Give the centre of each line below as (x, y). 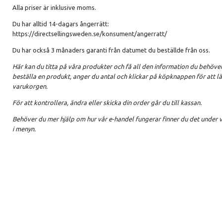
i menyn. (24, 129)
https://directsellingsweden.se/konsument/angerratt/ (90, 34)
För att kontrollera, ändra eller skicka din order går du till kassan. (107, 103)
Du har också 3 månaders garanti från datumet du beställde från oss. (111, 50)
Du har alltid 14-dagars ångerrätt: (61, 24)
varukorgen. (30, 86)
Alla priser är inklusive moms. (54, 8)
